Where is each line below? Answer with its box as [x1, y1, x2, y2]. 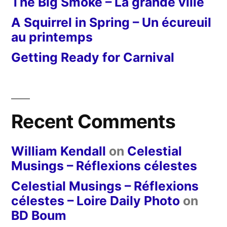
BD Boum [11, 207, 66, 223]
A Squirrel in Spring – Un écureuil [11, 14, 211, 30]
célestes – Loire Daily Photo [11, 193, 180, 208]
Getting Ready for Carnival [11, 49, 174, 65]
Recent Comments [11, 109, 175, 133]
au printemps [11, 29, 93, 45]
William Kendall [11, 143, 106, 159]
